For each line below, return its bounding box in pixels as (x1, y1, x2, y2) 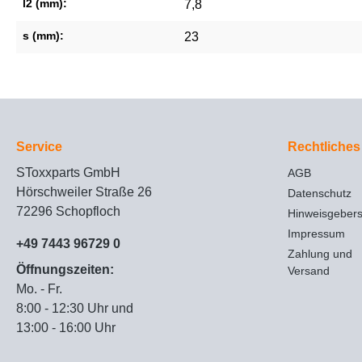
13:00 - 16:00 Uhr (16, 321, 116, 335)
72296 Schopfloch (16, 204, 120, 219)
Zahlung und (288, 247, 352, 261)
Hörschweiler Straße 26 (16, 185, 152, 200)
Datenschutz (288, 187, 351, 200)
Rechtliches (288, 140, 360, 154)
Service (16, 140, 62, 154)
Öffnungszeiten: (16, 263, 114, 277)
